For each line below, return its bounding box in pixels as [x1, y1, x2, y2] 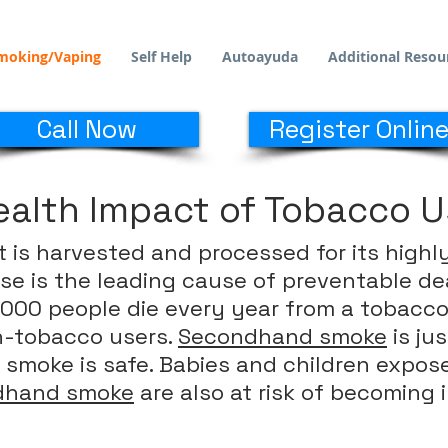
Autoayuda [222, 47, 298, 66]
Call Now [36, 113, 137, 145]
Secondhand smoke [178, 322, 387, 350]
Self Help [131, 47, 192, 66]
